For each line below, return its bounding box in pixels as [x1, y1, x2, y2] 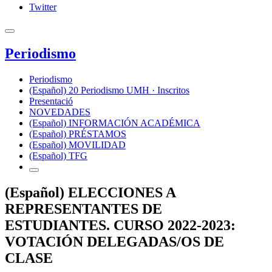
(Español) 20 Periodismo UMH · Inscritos [29, 84, 189, 95]
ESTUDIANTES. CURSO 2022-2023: [5, 217, 236, 233]
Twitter [29, 2, 56, 12]
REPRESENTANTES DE [5, 200, 162, 217]
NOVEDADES [29, 106, 90, 117]
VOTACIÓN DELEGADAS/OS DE [5, 233, 224, 250]
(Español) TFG [29, 150, 87, 161]
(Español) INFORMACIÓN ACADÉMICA [29, 117, 200, 128]
